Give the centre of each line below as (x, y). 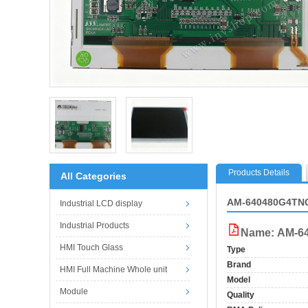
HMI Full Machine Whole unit (113, 269)
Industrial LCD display (101, 203)
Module (74, 291)
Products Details (259, 172)
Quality (241, 295)
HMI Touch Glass (91, 247)
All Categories (93, 176)
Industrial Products (94, 225)
